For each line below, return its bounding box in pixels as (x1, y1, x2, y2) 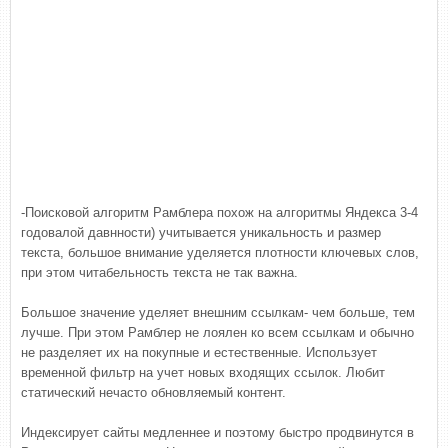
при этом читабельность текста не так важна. (21, 265, 298, 280)
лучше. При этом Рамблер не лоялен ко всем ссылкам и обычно (21, 325, 414, 340)
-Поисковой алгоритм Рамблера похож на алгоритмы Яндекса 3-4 (21, 205, 418, 220)
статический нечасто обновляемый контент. (21, 385, 286, 400)
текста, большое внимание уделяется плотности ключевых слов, (21, 245, 419, 260)
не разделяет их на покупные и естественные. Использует (21, 345, 377, 360)
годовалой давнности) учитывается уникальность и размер (21, 225, 381, 240)
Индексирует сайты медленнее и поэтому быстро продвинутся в (21, 425, 414, 440)
